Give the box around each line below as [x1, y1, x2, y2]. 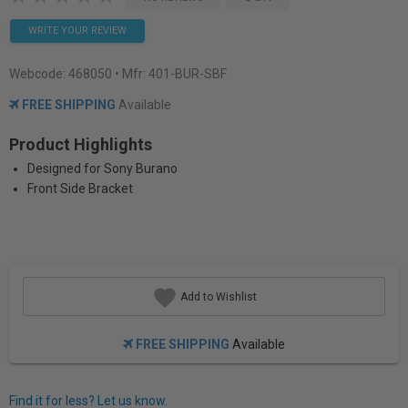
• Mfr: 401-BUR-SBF [115, 66, 227, 81]
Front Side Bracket [27, 181, 133, 196]
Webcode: [9, 66, 68, 81]
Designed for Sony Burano [27, 161, 178, 176]
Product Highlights [9, 135, 152, 154]
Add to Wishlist [177, 290, 257, 303]
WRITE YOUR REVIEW [28, 25, 127, 36]
